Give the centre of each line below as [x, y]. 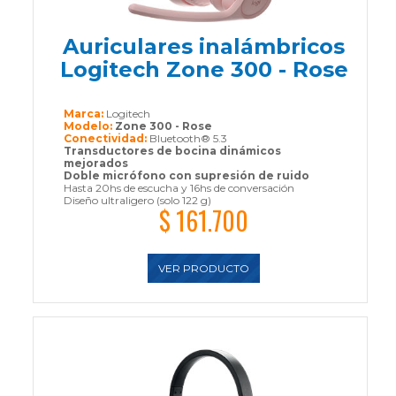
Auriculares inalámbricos [204, 46]
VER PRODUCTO [204, 268]
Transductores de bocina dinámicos [172, 150]
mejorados [95, 163]
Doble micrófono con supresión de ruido [186, 175]
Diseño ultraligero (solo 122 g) [137, 200]
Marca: [84, 113]
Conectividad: [106, 138]
